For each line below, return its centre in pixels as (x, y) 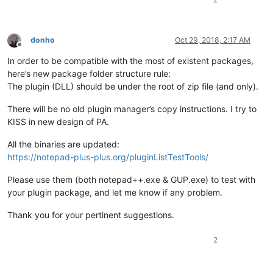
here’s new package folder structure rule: (89, 74)
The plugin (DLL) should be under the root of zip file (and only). (133, 87)
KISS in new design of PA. (58, 122)
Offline (30, 49)
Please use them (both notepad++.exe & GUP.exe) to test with (131, 180)
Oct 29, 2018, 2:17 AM (213, 40)
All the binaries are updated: (63, 144)
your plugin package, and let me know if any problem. (115, 193)
